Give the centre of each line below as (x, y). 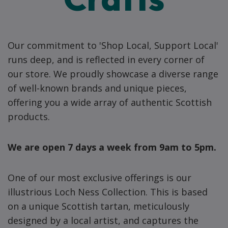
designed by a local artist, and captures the (103, 220)
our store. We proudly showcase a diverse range (113, 74)
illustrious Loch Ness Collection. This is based (108, 192)
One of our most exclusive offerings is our (99, 178)
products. (30, 117)
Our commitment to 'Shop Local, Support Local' (113, 45)
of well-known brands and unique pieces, (97, 88)
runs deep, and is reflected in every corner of (106, 60)
